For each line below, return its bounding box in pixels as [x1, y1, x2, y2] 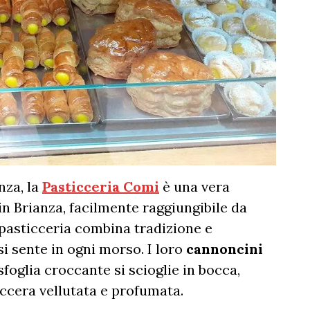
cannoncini [186, 240, 263, 258]
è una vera [159, 178, 230, 196]
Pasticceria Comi [42, 178, 159, 196]
